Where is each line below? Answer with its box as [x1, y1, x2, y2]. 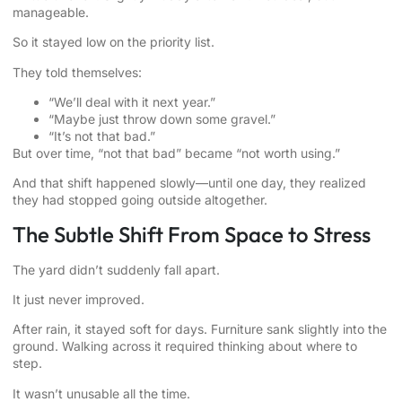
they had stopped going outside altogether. [13, 192, 267, 208]
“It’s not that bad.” [48, 127, 155, 144]
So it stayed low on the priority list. [13, 34, 214, 50]
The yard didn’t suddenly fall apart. [13, 261, 220, 277]
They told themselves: [13, 64, 142, 80]
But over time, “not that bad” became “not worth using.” [13, 144, 340, 161]
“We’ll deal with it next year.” [48, 93, 215, 109]
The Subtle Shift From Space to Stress [13, 220, 371, 248]
